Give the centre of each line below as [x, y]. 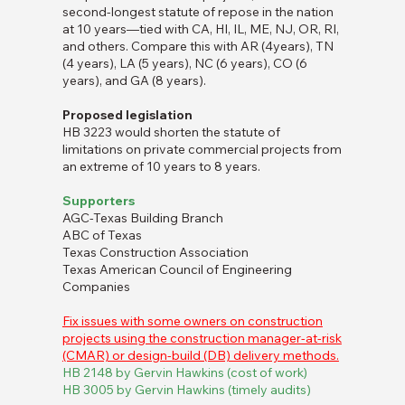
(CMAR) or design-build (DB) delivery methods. [200, 356]
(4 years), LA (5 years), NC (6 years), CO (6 [184, 64]
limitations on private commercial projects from [202, 150]
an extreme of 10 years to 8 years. [161, 167]
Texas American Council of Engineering [177, 270]
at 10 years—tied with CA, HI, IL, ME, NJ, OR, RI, [200, 29]
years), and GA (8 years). [134, 81]
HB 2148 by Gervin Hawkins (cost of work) [184, 373]
